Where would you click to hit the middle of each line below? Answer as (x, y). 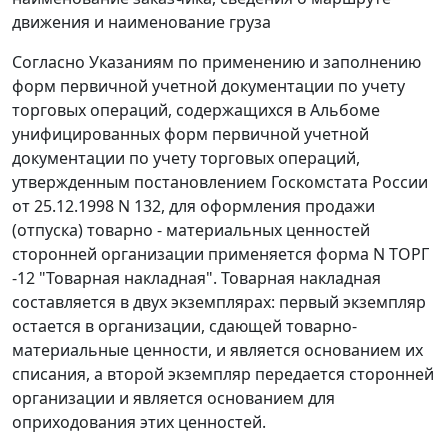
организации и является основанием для (173, 398)
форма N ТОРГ (372, 254)
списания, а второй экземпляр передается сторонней (223, 374)
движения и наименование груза (141, 22)
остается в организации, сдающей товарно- (184, 326)
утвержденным (73, 182)
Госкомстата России (347, 182)
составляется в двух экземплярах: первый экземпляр (219, 302)
